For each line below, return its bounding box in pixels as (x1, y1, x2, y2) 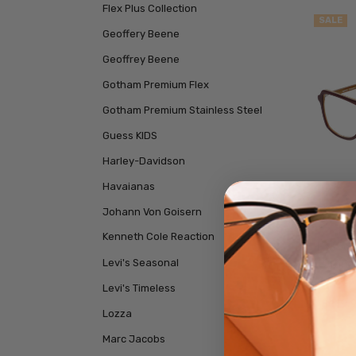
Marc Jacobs (102, 332, 165, 345)
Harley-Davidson (102, 154, 185, 167)
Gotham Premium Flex (102, 79, 209, 91)
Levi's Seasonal (102, 256, 179, 269)
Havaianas (102, 180, 155, 192)
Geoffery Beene (102, 28, 180, 41)
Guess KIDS (102, 129, 157, 141)
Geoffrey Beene (102, 53, 180, 66)
